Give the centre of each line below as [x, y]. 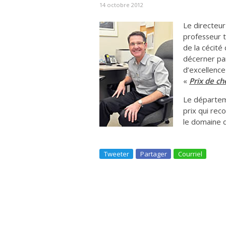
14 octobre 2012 [121, 5]
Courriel [190, 154]
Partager [154, 154]
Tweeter [117, 154]
